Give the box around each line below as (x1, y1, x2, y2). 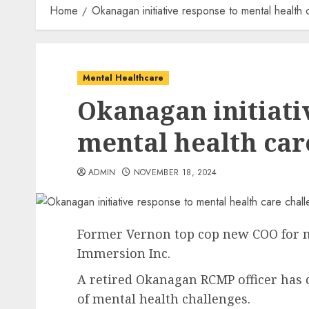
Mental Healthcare (83, 72, 163, 84)
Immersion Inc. (77, 245, 170, 261)
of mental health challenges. (77, 290, 254, 307)
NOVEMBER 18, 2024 (133, 166, 217, 179)
